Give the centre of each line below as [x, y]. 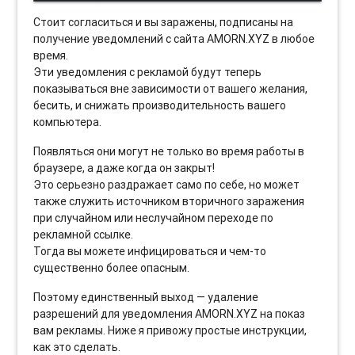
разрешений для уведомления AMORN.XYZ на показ [170, 313]
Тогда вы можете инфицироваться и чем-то [150, 251]
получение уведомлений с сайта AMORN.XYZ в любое [174, 38]
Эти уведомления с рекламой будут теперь [148, 72]
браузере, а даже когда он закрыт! [124, 168]
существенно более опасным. [112, 267]
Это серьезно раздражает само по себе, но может [167, 184]
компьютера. [68, 122]
